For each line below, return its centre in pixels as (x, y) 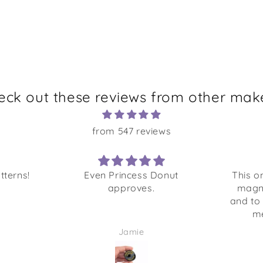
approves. (131, 188)
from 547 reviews (131, 131)
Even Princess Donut (131, 175)
